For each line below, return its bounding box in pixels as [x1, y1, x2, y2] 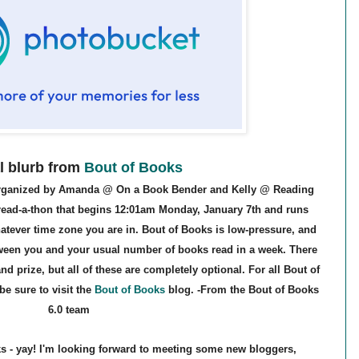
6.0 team [48, 304, 90, 317]
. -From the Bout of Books [191, 284, 319, 296]
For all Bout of [248, 264, 320, 276]
